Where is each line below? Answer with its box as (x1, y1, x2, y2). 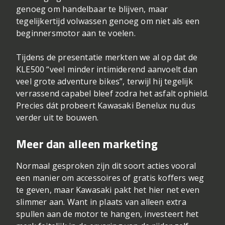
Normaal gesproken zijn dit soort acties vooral (16, 160, 196, 172)
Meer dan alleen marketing (16, 135, 158, 153)
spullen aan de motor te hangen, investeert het (16, 208, 199, 220)
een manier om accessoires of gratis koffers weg (16, 172, 204, 184)
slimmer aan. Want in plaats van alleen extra (16, 196, 186, 208)
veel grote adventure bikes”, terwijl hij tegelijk (16, 76, 193, 87)
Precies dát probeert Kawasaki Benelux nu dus (16, 100, 195, 111)
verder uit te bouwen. (16, 112, 99, 124)
